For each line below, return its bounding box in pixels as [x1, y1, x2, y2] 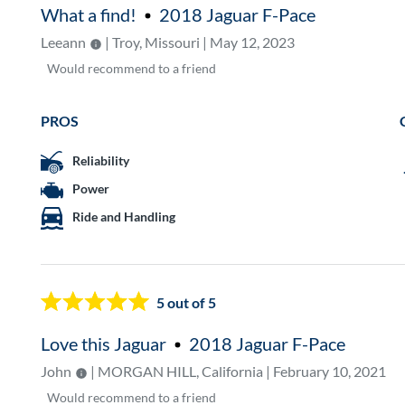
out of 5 [165, 293, 217, 311]
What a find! [41, 3, 137, 25]
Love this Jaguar [41, 333, 167, 355]
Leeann [41, 33, 87, 51]
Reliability [72, 153, 130, 169]
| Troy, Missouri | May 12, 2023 [102, 33, 296, 51]
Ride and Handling [72, 209, 176, 225]
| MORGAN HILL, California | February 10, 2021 [88, 363, 387, 381]
